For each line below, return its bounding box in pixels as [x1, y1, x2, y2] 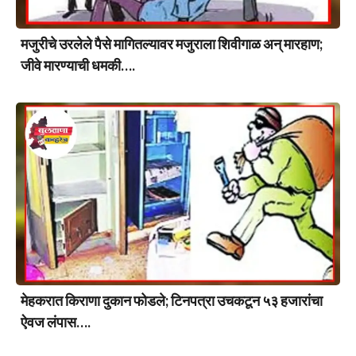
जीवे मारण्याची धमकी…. [21, 56, 135, 75]
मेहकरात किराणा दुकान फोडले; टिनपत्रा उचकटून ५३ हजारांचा [21, 291, 323, 309]
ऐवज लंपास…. [21, 312, 91, 331]
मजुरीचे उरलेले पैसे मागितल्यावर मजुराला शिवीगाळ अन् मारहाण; [21, 35, 323, 53]
